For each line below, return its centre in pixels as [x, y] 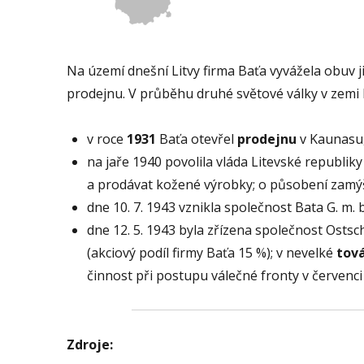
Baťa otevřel [197, 139]
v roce [107, 139]
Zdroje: [90, 344]
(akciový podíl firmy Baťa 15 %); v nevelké [212, 252]
